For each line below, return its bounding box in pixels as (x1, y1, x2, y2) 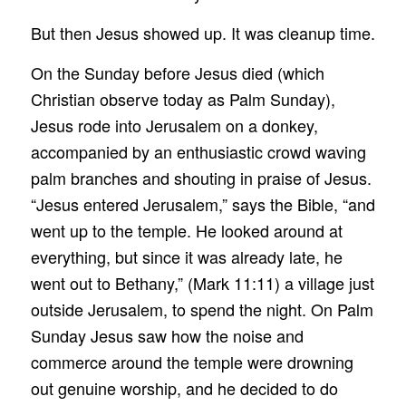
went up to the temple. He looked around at (30, 218, 343, 243)
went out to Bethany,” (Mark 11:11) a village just (30, 271, 374, 295)
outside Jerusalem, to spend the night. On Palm (30, 297, 373, 322)
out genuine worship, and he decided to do (30, 376, 338, 401)
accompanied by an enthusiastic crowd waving (30, 140, 366, 164)
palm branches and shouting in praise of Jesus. (30, 166, 372, 190)
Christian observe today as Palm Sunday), (30, 87, 335, 111)
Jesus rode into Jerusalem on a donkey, (30, 113, 318, 138)
